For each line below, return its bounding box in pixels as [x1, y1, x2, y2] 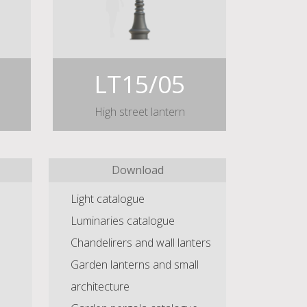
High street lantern [94, 103, 185, 119]
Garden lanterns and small [71, 256, 199, 272]
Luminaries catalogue [71, 212, 175, 228]
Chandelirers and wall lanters [71, 234, 211, 250]
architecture [71, 278, 130, 294]
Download [111, 162, 164, 177]
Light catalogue [71, 191, 145, 206]
